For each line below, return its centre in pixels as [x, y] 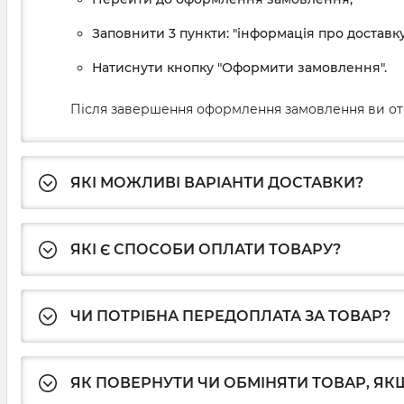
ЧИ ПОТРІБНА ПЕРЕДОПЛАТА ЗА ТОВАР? [230, 317]
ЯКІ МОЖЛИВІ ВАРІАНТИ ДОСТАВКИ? [217, 183]
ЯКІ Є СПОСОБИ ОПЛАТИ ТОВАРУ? [206, 250]
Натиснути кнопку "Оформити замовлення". [241, 68]
